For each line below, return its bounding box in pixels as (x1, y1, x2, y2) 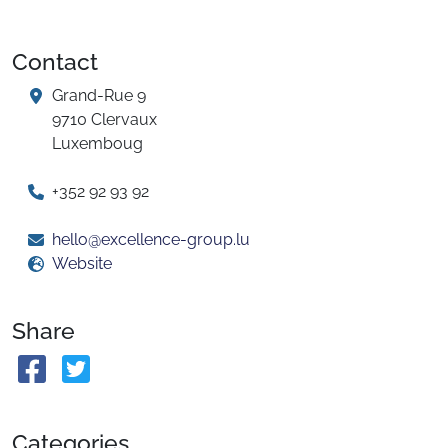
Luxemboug (52, 134, 143, 153)
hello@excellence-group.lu (52, 230, 250, 249)
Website (52, 254, 112, 273)
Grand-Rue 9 (52, 86, 146, 105)
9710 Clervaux (52, 110, 157, 129)
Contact (12, 48, 98, 75)
